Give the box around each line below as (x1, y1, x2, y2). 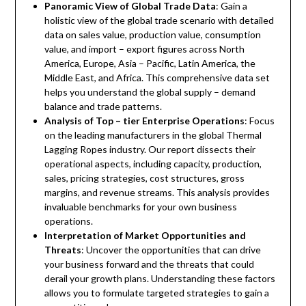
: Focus (244, 115, 275, 127)
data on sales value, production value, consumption (44, 29, 261, 41)
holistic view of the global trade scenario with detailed (44, 14, 274, 27)
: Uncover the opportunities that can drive (81, 244, 261, 256)
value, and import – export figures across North (44, 43, 245, 55)
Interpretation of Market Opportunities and (44, 229, 246, 242)
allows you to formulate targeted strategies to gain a (44, 287, 269, 299)
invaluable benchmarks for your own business (44, 201, 237, 213)
